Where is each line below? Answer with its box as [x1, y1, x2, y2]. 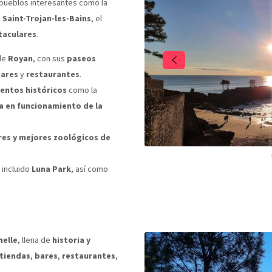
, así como [71, 163, 108, 174]
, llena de [18, 234, 52, 245]
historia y [52, 234, 90, 245]
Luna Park [32, 163, 71, 174]
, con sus [33, 52, 67, 64]
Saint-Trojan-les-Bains [2, 12, 91, 24]
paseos [67, 52, 96, 64]
